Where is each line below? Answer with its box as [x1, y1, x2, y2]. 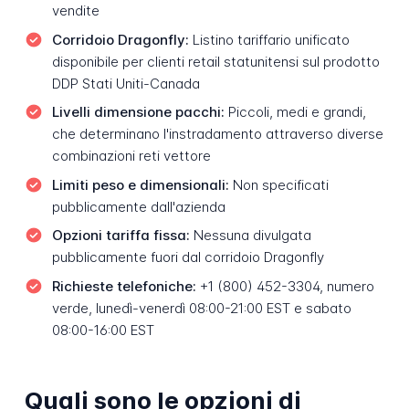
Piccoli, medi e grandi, [224, 103, 366, 121]
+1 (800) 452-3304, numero [195, 277, 374, 295]
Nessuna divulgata [189, 226, 311, 245]
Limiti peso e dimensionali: [51, 175, 229, 194]
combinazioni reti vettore [51, 147, 211, 165]
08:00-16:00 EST [51, 320, 154, 339]
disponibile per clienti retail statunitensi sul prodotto [51, 52, 380, 70]
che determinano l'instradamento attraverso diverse [51, 125, 383, 143]
